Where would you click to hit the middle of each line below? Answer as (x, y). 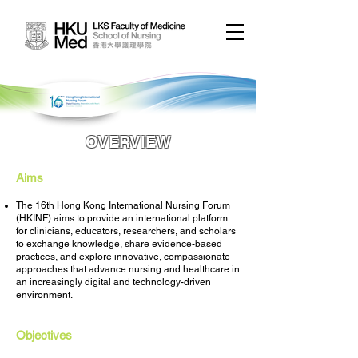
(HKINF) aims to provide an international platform (122, 218)
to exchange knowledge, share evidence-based (119, 244)
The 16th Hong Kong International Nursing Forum (123, 205)
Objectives (44, 335)
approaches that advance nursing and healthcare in (128, 269)
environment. (44, 295)
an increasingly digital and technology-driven (113, 282)
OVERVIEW (128, 142)
